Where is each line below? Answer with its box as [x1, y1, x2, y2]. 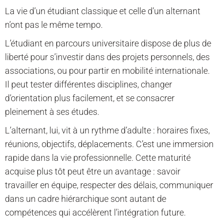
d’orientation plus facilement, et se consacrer [5, 93, 175, 104]
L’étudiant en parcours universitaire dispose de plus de [5, 38, 211, 49]
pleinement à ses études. [5, 107, 99, 117]
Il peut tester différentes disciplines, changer [5, 79, 172, 90]
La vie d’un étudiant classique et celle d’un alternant [5, 6, 200, 17]
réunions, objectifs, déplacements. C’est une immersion [5, 139, 214, 150]
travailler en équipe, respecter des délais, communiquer [5, 180, 213, 191]
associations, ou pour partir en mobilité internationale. [5, 66, 210, 76]
